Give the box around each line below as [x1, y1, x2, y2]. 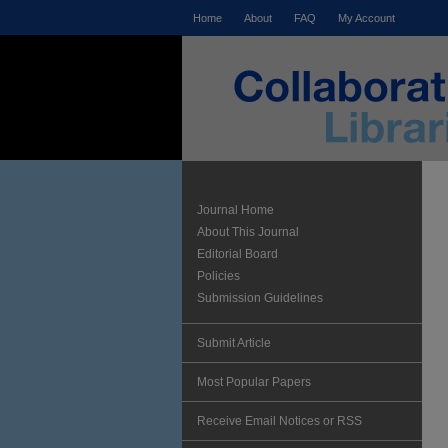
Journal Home [197, 203, 274, 217]
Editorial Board [197, 247, 278, 261]
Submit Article [197, 336, 271, 350]
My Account [338, 12, 395, 24]
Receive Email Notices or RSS [197, 414, 362, 428]
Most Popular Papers [197, 375, 311, 389]
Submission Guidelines [197, 291, 323, 305]
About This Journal [197, 225, 299, 239]
